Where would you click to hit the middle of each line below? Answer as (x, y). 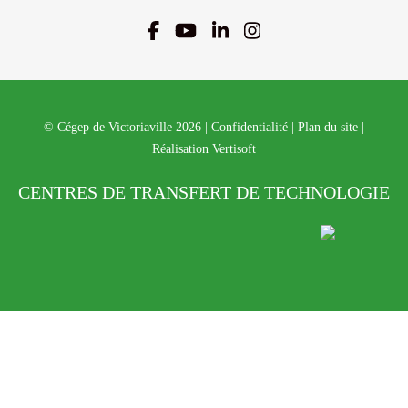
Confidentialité (250, 127)
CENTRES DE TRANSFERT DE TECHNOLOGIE (204, 193)
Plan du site (328, 127)
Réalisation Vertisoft (204, 149)
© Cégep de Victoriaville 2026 (122, 127)
